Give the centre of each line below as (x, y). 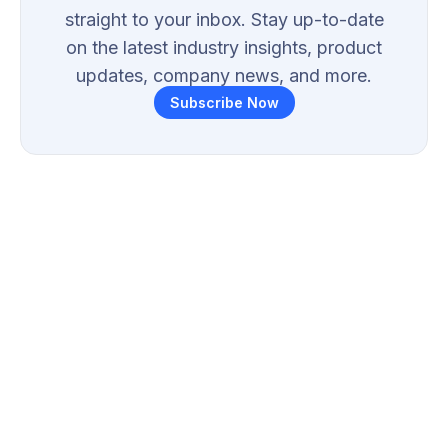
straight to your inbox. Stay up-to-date (224, 19)
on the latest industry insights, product (224, 47)
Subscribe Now (224, 102)
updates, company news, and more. (224, 75)
